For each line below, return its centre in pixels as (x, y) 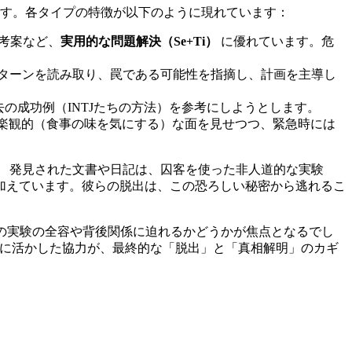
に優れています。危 (276, 41)
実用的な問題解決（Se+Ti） (139, 41)
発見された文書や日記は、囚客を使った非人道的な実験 (165, 169)
